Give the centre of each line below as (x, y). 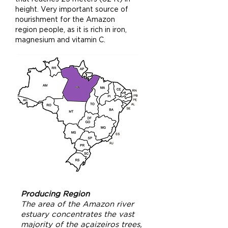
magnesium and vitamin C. (60, 39)
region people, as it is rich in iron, (71, 29)
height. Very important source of (72, 9)
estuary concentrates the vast (78, 214)
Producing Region (55, 194)
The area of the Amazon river (77, 204)
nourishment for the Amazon (65, 19)
